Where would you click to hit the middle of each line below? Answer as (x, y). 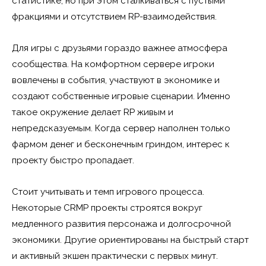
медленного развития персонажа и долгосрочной (121, 224)
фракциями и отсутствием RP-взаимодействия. (114, 16)
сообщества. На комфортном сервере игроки (113, 64)
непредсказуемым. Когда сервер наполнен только (121, 128)
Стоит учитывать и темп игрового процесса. (108, 191)
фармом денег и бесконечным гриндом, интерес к (121, 144)
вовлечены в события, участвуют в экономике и (116, 80)
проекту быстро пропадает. (73, 160)
